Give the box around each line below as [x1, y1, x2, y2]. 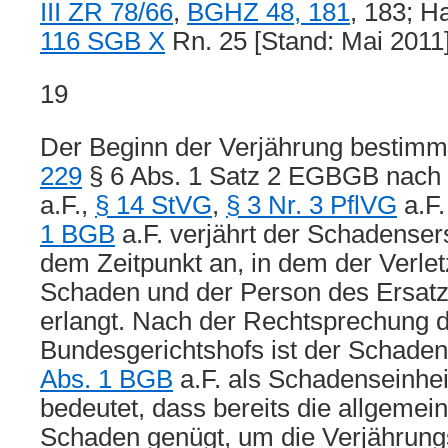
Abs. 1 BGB [40, 365, 173, 393]
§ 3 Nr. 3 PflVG [226, 191, 397, 219]
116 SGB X [40, 27, 165, 55]
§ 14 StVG [95, 191, 212, 219]
